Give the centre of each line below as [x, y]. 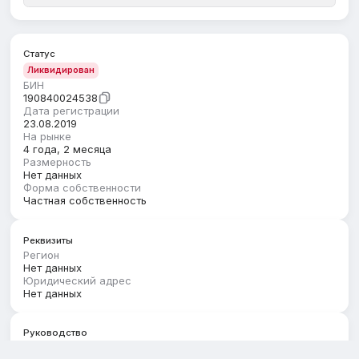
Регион [42, 254]
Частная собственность [85, 201]
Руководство [56, 333]
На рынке [48, 137]
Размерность [58, 162]
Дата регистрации [72, 111]
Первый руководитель [82, 347]
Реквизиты [48, 240]
